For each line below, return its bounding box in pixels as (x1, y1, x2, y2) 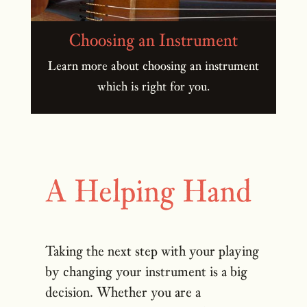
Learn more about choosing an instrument (47, 57, 259, 73)
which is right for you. (97, 77, 210, 94)
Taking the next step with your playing (45, 241, 260, 260)
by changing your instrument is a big (45, 262, 248, 280)
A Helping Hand (45, 171, 252, 210)
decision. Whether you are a (45, 282, 201, 301)
